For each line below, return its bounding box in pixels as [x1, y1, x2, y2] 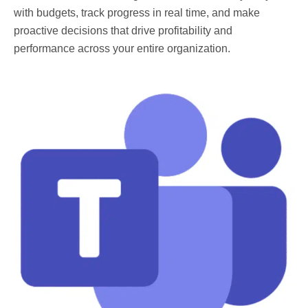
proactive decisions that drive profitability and [14, 24, 232, 36]
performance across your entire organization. [14, 42, 230, 54]
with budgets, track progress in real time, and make [14, 6, 260, 19]
